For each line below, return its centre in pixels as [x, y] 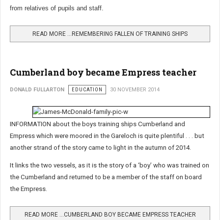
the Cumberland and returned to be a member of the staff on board [106, 177]
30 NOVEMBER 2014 [135, 90]
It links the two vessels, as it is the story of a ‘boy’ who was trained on [110, 165]
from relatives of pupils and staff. [57, 8]
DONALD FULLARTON [37, 90]
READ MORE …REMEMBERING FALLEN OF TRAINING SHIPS [110, 34]
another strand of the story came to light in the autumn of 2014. [100, 148]
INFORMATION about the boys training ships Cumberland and [97, 124]
